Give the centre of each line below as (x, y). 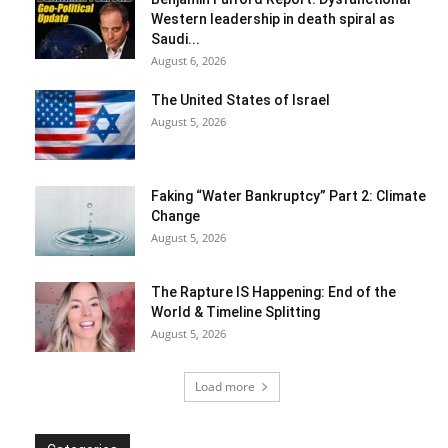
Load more (224, 386)
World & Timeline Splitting (235, 311)
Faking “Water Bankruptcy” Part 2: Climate (288, 195)
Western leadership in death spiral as (273, 18)
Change (175, 215)
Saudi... (175, 38)
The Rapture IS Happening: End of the (273, 291)
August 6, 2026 (188, 60)
